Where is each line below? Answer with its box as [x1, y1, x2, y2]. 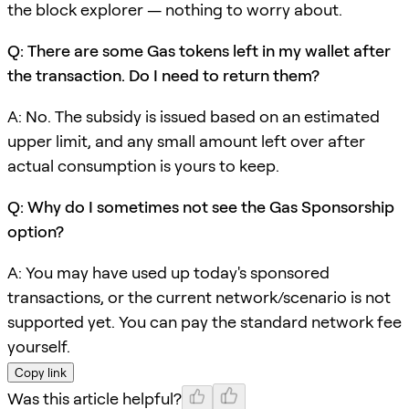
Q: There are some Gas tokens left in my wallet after [7, 40, 391, 60]
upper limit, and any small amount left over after [7, 131, 365, 151]
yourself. [7, 336, 70, 356]
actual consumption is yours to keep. [7, 155, 279, 175]
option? [7, 221, 64, 241]
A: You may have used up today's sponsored [7, 262, 330, 282]
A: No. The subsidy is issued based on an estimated [7, 106, 380, 126]
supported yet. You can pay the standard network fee [7, 311, 402, 331]
